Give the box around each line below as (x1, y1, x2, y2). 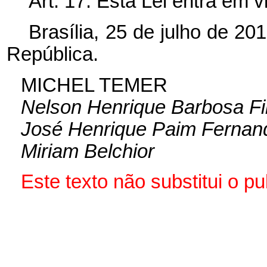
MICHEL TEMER (20, 74, 167, 97)
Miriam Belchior (20, 141, 154, 163)
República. (6, 44, 98, 66)
